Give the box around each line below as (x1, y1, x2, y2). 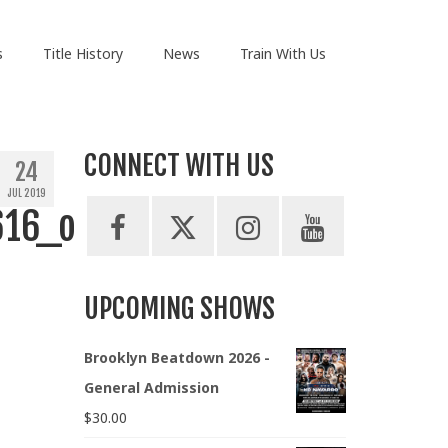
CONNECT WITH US (83, 148, 274, 184)
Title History (42, 44, 123, 63)
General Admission (83, 378, 219, 398)
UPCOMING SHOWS (83, 291, 275, 327)
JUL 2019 (6, 187, 46, 200)
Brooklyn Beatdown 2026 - (83, 348, 270, 368)
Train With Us (239, 44, 326, 63)
